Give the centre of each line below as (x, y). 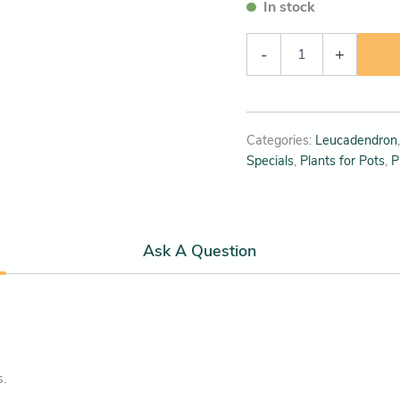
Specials (271, 161)
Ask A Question (200, 250)
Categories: (281, 141)
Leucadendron (357, 141)
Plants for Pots (343, 161)
